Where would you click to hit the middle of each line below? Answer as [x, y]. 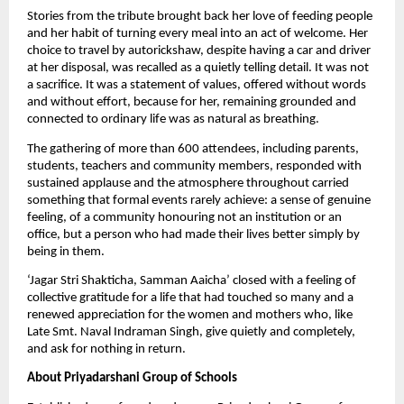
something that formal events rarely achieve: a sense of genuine [199, 200]
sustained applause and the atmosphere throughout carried [188, 183]
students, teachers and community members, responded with [194, 166]
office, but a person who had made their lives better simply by [193, 234]
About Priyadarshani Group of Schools [132, 379]
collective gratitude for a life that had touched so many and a [190, 298]
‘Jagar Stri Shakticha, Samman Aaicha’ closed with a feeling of [192, 280]
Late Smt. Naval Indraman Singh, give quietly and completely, [191, 332]
